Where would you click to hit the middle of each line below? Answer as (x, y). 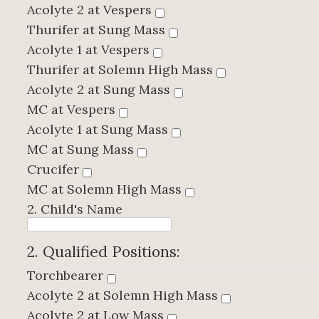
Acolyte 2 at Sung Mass (100, 90)
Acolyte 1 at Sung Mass (99, 130)
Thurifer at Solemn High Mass (122, 70)
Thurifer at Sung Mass (98, 30)
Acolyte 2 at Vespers (91, 10)
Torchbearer (67, 276)
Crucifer (55, 169)
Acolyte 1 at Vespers (90, 50)
